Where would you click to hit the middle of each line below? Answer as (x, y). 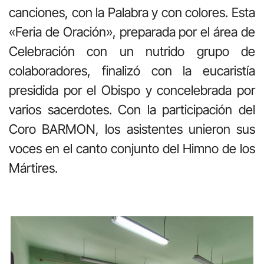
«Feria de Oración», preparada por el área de (132, 32)
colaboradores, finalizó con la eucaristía (132, 70)
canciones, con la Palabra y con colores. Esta (132, 12)
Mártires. (33, 168)
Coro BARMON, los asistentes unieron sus (132, 129)
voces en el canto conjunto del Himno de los (132, 148)
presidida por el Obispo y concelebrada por (132, 90)
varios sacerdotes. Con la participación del (132, 109)
